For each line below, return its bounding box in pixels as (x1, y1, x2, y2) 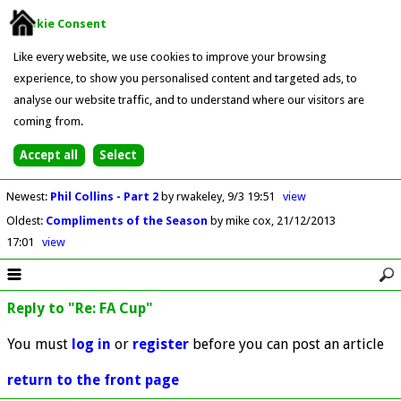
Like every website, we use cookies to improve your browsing (13, 49, 327, 64)
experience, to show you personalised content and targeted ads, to (13, 71, 357, 85)
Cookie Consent (13, 16, 107, 30)
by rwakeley (160, 189, 222, 203)
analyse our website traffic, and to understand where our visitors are (13, 92, 364, 107)
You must (7, 335, 72, 353)
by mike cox (209, 213, 271, 227)
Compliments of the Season (45, 213, 210, 227)
